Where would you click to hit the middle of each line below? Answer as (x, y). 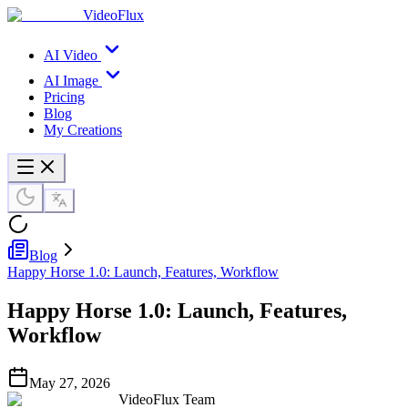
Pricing (64, 97)
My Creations (83, 130)
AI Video (71, 55)
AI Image (71, 81)
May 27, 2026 (70, 382)
